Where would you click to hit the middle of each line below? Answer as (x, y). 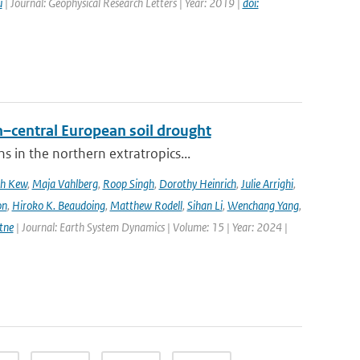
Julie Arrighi (267, 184)
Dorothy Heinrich (197, 184)
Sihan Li (205, 205)
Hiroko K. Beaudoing (58, 205)
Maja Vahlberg (65, 184)
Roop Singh (128, 184)
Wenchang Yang (263, 205)
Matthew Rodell (146, 205)
